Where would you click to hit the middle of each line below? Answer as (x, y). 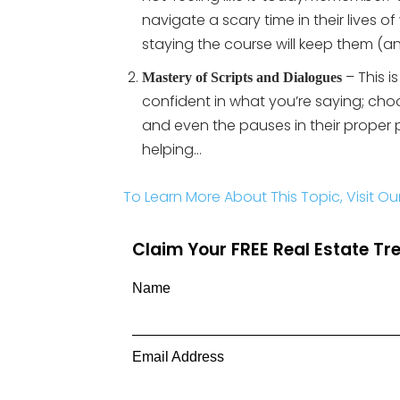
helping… (172, 150)
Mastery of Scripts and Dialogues (242, 77)
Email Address (178, 357)
